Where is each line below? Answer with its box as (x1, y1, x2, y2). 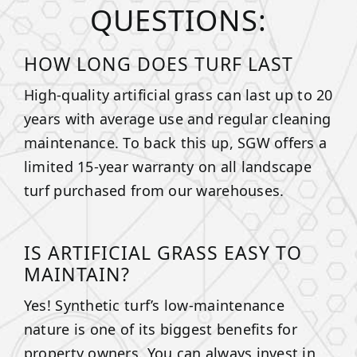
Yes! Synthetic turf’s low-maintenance (23, 295, 284, 315)
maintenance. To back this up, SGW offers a (23, 132, 328, 152)
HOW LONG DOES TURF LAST (23, 50, 293, 76)
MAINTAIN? (23, 261, 130, 287)
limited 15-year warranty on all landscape (23, 156, 312, 176)
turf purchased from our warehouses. (23, 180, 284, 200)
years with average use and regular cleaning (23, 108, 331, 128)
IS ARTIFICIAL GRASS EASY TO (23, 239, 302, 265)
